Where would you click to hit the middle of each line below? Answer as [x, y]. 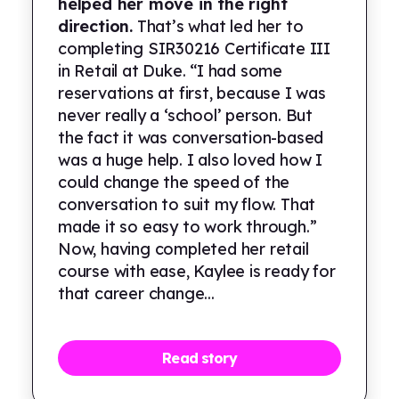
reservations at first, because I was [192, 93]
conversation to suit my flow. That [187, 204]
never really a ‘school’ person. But [186, 115]
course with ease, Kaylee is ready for [197, 271]
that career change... [136, 293]
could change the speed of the [174, 182]
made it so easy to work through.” [187, 226]
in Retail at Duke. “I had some [171, 70]
